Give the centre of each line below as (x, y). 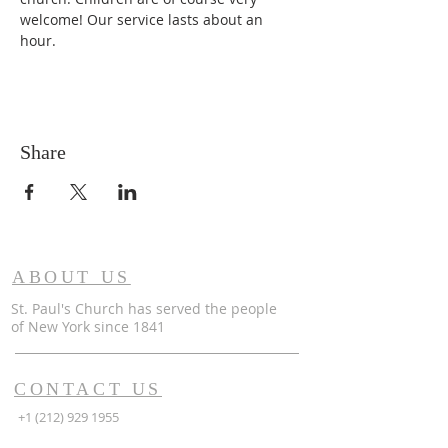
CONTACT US (88, 389)
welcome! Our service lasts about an (143, 19)
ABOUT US (71, 277)
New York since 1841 (96, 326)
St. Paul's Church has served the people (144, 308)
